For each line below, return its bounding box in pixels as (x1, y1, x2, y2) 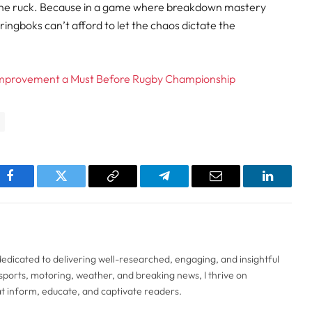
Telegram (163, 180, 211, 193)
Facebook (8, 180, 58, 193)
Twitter (60, 180, 97, 193)
